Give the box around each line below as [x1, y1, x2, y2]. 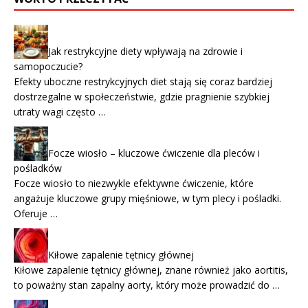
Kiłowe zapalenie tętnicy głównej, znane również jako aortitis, [14, 263, 288, 277]
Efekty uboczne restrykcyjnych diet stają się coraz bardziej [14, 75, 272, 89]
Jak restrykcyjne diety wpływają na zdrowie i [48, 45, 243, 58]
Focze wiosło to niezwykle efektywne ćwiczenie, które [14, 177, 254, 190]
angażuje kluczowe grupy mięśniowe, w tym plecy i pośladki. [14, 192, 281, 206]
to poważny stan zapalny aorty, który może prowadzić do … [14, 278, 280, 292]
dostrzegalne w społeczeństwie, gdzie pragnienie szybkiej [14, 90, 269, 104]
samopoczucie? [14, 60, 82, 74]
